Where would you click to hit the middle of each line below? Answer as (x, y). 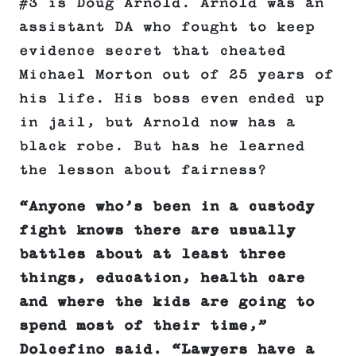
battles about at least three (153, 255)
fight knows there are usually (157, 231)
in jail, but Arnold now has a (157, 123)
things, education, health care (162, 279)
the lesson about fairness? (143, 170)
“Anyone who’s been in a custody (167, 207)
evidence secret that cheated (153, 51)
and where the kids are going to (167, 302)
